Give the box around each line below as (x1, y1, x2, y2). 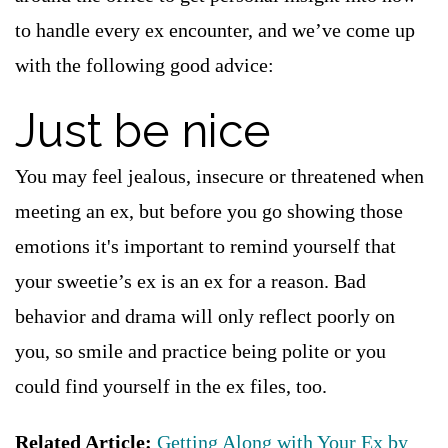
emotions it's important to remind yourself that (15, 235, 396, 257)
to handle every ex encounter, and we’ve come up (15, 19, 415, 41)
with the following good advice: (15, 54, 274, 76)
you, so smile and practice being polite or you (15, 340, 386, 362)
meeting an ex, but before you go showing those (15, 200, 403, 222)
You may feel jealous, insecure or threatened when (15, 165, 424, 187)
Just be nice (15, 104, 271, 158)
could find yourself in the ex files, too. (15, 375, 327, 397)
